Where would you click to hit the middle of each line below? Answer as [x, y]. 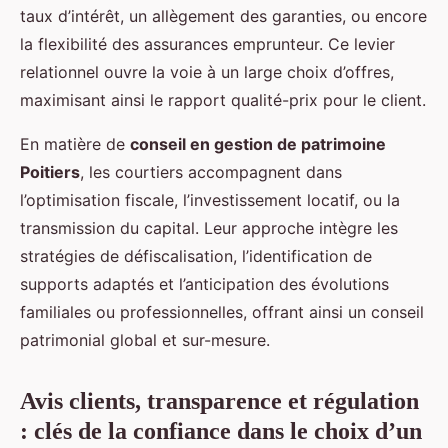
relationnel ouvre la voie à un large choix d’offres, [207, 72]
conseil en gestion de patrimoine [258, 144]
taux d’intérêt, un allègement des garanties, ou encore [223, 16]
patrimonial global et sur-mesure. [145, 340]
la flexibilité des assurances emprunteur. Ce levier [207, 44]
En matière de [75, 144]
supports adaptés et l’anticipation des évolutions [204, 284]
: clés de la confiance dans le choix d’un [221, 431]
